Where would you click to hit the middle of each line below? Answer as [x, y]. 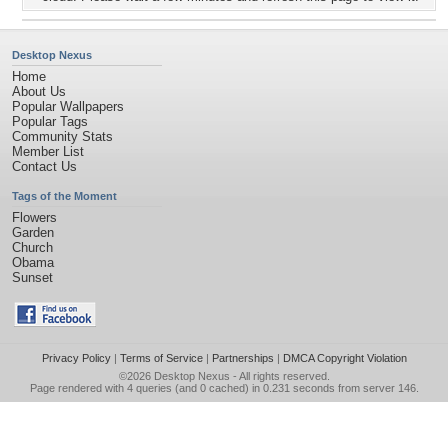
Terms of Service [161, 358]
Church [32, 247]
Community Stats [62, 136]
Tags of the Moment [64, 196]
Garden [33, 232]
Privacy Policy [76, 358]
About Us [39, 91]
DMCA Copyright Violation [344, 358]
